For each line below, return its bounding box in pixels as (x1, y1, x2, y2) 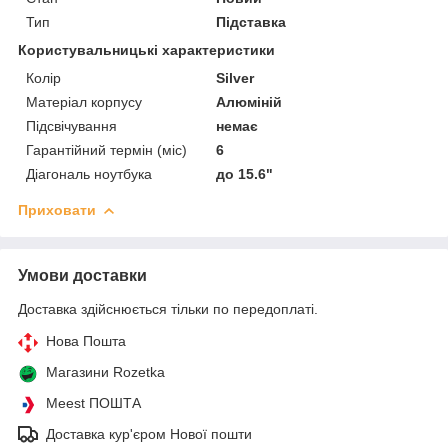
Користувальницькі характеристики (18, 41, 275, 58)
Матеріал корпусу (26, 93, 142, 110)
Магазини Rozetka (46, 363, 165, 380)
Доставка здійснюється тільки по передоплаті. (18, 300, 318, 317)
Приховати (18, 201, 96, 218)
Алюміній (216, 93, 283, 110)
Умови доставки (18, 266, 147, 284)
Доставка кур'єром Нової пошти (46, 425, 252, 442)
